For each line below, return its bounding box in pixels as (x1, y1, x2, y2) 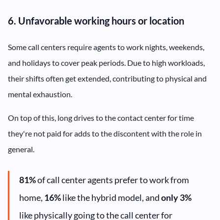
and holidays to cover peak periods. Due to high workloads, (8, 58, 205, 68)
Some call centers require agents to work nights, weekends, (8, 42, 204, 52)
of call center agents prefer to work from (37, 174, 189, 186)
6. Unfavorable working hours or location (8, 15, 184, 27)
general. (8, 144, 34, 154)
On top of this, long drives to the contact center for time (8, 113, 194, 123)
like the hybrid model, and (61, 192, 161, 203)
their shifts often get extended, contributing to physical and (8, 74, 207, 83)
